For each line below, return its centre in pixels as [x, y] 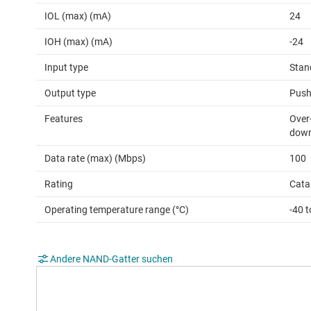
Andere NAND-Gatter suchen [111, 259]
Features [64, 119]
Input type [66, 68]
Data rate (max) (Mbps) [95, 159]
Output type [70, 93]
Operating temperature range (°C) [117, 210]
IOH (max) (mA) [78, 42]
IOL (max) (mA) [78, 16]
